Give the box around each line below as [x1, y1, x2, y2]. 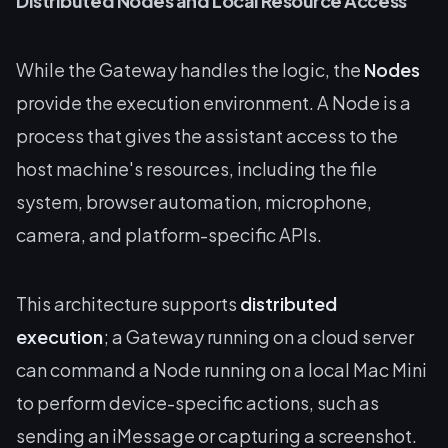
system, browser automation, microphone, [16, 189, 372, 213]
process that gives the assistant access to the [16, 123, 398, 147]
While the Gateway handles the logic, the [16, 57, 364, 81]
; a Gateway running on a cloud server [103, 324, 414, 348]
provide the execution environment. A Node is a [16, 90, 411, 114]
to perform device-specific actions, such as [16, 390, 379, 414]
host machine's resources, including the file [16, 156, 377, 180]
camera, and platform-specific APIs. [16, 222, 322, 246]
